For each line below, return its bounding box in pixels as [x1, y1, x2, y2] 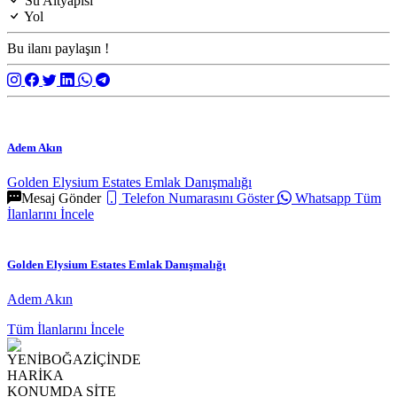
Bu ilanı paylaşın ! [7, 41, 109, 57]
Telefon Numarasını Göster [122, 190, 274, 206]
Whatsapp [295, 190, 351, 206]
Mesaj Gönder [21, 190, 101, 206]
